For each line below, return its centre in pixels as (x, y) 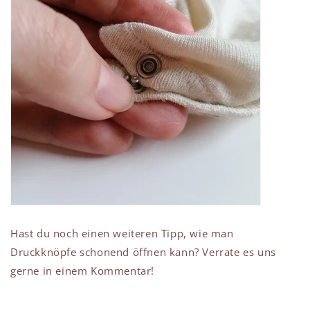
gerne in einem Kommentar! (83, 271)
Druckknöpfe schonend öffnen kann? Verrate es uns (143, 252)
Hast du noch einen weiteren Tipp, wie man (122, 234)
